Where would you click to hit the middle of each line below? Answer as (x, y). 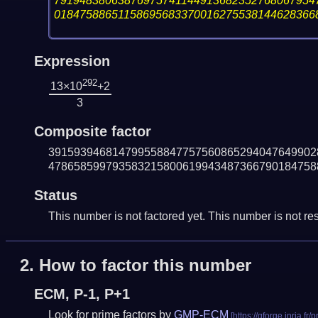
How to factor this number (145, 265)
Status (55, 195)
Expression (72, 61)
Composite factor (92, 131)
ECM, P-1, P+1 (82, 294)
